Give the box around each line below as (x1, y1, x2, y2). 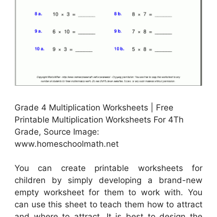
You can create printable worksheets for (15, 163, 202, 173)
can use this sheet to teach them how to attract (15, 200, 202, 210)
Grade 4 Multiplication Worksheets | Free (15, 102, 173, 112)
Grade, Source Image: (15, 126, 99, 137)
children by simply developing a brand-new (15, 175, 202, 186)
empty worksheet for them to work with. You (15, 187, 202, 198)
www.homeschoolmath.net (15, 139, 119, 149)
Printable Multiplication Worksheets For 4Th (15, 114, 184, 124)
